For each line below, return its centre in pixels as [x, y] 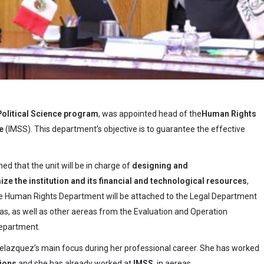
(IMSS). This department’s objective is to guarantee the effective [124, 129]
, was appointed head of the [150, 114]
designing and [159, 166]
